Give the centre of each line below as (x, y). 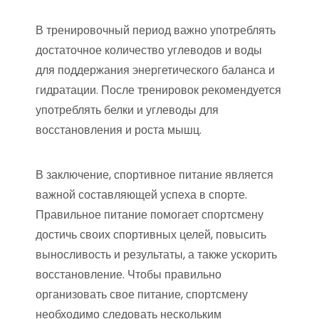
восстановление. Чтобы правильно (129, 275)
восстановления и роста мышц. (119, 130)
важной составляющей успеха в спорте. (141, 195)
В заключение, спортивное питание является (155, 175)
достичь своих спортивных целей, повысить (151, 235)
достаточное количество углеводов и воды (149, 51)
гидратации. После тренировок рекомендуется (158, 90)
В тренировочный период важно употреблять (156, 31)
